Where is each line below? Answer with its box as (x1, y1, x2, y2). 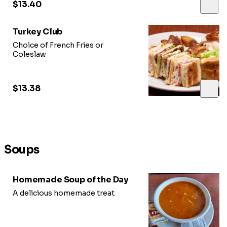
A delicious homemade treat (13, 188, 115, 198)
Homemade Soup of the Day (13, 174, 129, 185)
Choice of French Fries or (13, 41, 103, 50)
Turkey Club (13, 26, 63, 37)
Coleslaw (13, 50, 46, 59)
